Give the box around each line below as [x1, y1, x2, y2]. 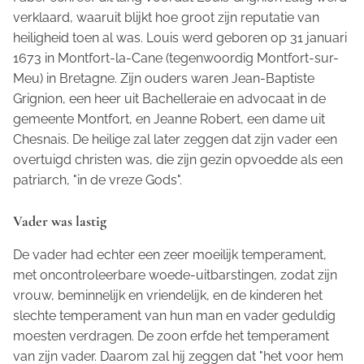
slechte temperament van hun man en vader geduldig [13, 308, 336, 324]
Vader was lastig [13, 212, 106, 231]
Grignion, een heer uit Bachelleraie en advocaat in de [13, 91, 326, 107]
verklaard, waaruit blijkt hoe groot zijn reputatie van [13, 10, 319, 26]
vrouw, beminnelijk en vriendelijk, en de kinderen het [13, 288, 323, 304]
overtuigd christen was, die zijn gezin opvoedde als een [13, 152, 343, 168]
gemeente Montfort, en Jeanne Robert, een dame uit [13, 111, 325, 128]
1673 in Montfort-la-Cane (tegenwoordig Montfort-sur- [13, 50, 339, 67]
